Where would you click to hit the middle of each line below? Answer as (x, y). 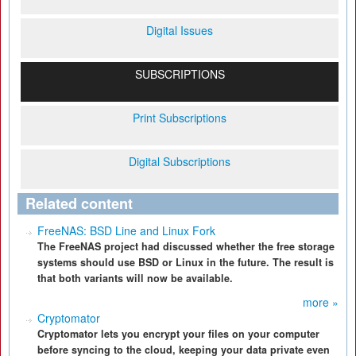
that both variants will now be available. (135, 278)
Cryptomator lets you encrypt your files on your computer (178, 334)
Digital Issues (180, 30)
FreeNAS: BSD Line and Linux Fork (126, 230)
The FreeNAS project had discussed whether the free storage (186, 246)
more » (321, 302)
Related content (79, 203)
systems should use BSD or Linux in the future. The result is (186, 262)
